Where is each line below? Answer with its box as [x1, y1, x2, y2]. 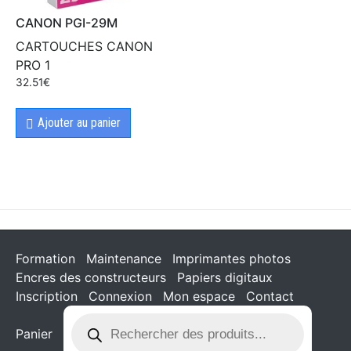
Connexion [89, 288, 152, 305]
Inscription [16, 288, 78, 305]
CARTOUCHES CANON [16, 38, 153, 55]
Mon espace [163, 288, 235, 305]
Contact [246, 288, 294, 305]
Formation [16, 251, 75, 267]
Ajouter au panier [37, 115, 121, 131]
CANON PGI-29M [16, 15, 118, 31]
